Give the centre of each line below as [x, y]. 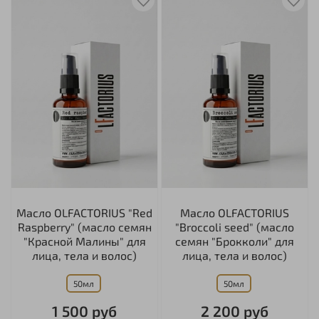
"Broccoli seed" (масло [235, 227]
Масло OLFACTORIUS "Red [84, 213]
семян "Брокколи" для [235, 241]
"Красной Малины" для [84, 241]
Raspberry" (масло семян [84, 227]
